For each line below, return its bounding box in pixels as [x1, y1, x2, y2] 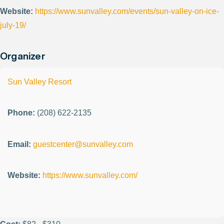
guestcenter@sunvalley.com [33, 139, 133, 148]
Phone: [7, 108, 35, 117]
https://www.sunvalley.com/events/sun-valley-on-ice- [35, 7, 219, 16]
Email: [7, 139, 31, 148]
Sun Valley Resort [7, 77, 71, 86]
